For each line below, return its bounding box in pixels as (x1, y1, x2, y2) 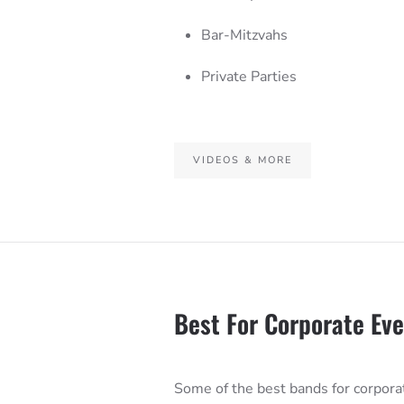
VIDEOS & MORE (192, 152, 292, 167)
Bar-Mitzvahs (200, 24, 288, 45)
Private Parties (200, 66, 297, 87)
